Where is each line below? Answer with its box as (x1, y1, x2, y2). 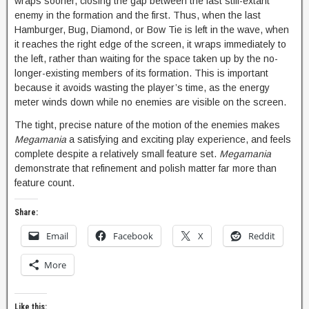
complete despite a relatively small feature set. (14, 148, 219, 159)
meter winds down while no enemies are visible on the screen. (14, 97, 286, 108)
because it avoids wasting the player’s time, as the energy (14, 82, 270, 93)
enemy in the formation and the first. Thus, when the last (14, 10, 261, 21)
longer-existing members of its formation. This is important (14, 68, 268, 79)
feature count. (14, 177, 74, 188)
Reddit (248, 230, 275, 242)
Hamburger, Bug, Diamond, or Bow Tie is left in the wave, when (14, 24, 289, 35)
